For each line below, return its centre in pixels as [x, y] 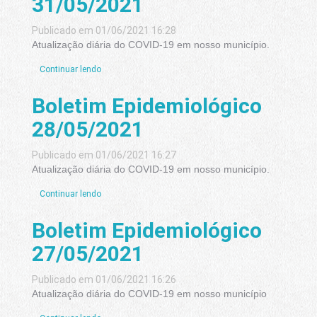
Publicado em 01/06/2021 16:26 [104, 280]
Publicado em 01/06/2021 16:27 [104, 155]
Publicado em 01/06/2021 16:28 [104, 31]
